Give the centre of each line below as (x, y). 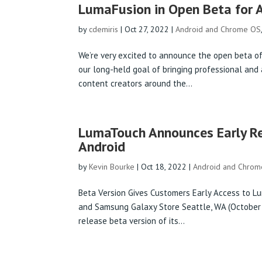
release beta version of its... (132, 221)
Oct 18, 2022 (164, 167)
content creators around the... (136, 84)
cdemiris (104, 30)
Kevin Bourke (112, 167)
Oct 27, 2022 (147, 30)
